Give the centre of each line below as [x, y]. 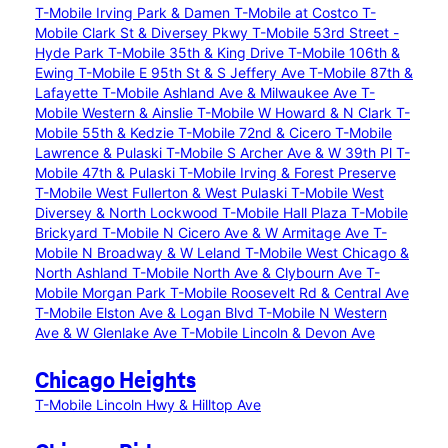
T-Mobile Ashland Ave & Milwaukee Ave [231, 92]
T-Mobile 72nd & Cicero [256, 132]
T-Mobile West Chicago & [327, 252]
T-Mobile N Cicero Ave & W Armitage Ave [237, 232]
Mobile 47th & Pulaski [107, 172]
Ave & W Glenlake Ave [108, 332]
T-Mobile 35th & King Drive [198, 52]
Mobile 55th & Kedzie [106, 132]
